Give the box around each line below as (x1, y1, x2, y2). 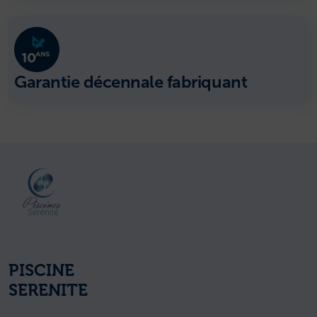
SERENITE (8, 280, 88, 301)
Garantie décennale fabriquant (14, 71, 248, 91)
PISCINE (8, 260, 74, 281)
